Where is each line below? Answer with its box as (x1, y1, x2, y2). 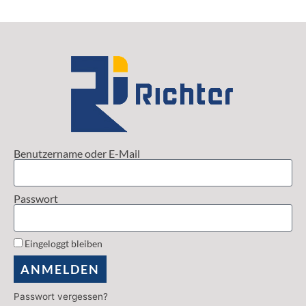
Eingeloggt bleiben (23, 238, 102, 249)
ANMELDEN (20, 261, 100, 277)
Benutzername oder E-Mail (14, 146, 140, 160)
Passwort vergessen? (14, 290, 108, 302)
